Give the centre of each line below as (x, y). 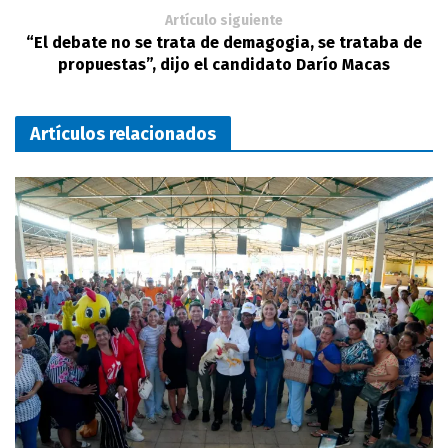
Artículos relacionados (123, 133)
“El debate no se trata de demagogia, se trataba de (224, 42)
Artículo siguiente (224, 20)
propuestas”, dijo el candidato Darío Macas (224, 64)
